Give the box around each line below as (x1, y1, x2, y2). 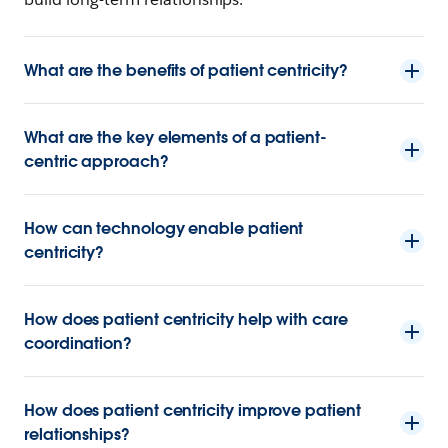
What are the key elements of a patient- (24, 127, 327, 149)
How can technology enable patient (24, 218, 304, 240)
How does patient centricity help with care (24, 309, 348, 331)
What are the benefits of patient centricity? (24, 60, 348, 82)
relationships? (24, 424, 130, 446)
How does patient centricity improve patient (24, 400, 361, 422)
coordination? (24, 333, 132, 355)
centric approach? (24, 151, 169, 173)
